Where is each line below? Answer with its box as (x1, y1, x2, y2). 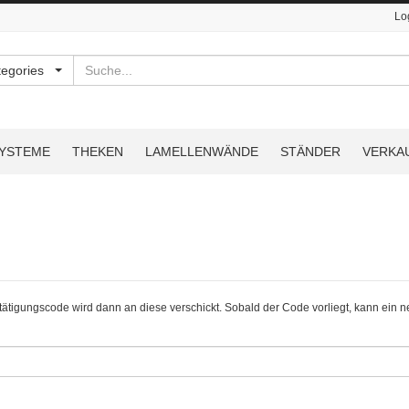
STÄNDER (280, 144, 341, 159)
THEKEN (72, 144, 123, 159)
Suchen (71, 56, 110, 68)
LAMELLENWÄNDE (145, 144, 258, 159)
